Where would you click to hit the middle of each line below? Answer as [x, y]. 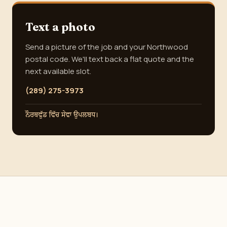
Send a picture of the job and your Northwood [107, 47]
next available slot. [58, 71]
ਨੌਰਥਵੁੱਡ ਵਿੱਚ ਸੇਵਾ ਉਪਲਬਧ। [62, 115]
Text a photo [60, 27]
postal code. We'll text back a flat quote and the [110, 59]
